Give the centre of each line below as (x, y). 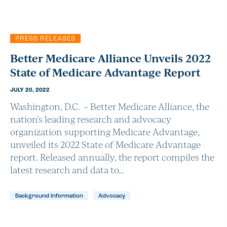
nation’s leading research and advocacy (91, 119)
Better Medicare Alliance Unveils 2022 (110, 58)
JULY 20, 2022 (30, 91)
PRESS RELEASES (45, 39)
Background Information (49, 197)
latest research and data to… (67, 170)
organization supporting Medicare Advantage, (105, 132)
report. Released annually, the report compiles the (112, 157)
